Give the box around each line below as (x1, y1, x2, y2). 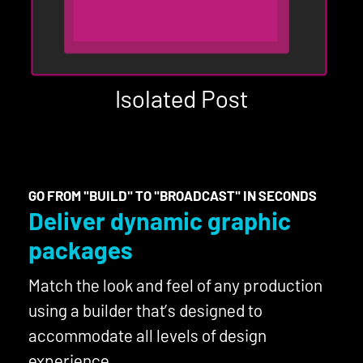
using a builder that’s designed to (28, 300, 263, 321)
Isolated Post (115, 83, 248, 113)
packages (28, 235, 133, 265)
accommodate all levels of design (28, 325, 267, 346)
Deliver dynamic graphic (28, 206, 291, 236)
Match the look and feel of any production (28, 275, 322, 296)
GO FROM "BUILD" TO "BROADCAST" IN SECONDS (28, 187, 317, 204)
